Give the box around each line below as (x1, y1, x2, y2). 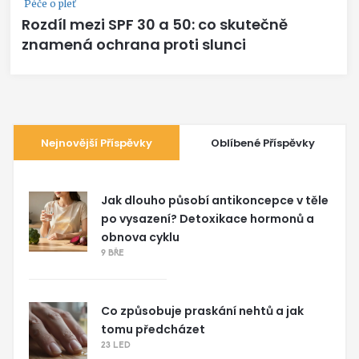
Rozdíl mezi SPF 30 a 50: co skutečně (22, 14, 288, 34)
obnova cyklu (101, 228, 179, 245)
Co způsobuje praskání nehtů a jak (101, 302, 304, 319)
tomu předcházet (101, 321, 205, 337)
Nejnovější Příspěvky (41, 135, 152, 151)
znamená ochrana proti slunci (22, 34, 246, 54)
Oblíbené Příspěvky (210, 135, 315, 151)
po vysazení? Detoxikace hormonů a (101, 210, 314, 227)
